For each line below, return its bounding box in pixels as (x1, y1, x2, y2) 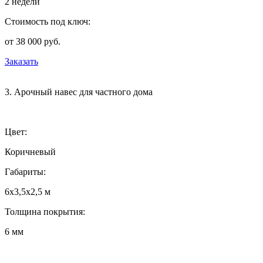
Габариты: (5, 166, 46, 177)
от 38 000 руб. (5, 36, 60, 46)
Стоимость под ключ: (5, 16, 90, 26)
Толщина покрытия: (5, 206, 85, 217)
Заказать (5, 56, 38, 66)
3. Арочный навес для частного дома (5, 86, 153, 97)
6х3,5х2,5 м (5, 186, 50, 197)
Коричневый (5, 146, 56, 157)
